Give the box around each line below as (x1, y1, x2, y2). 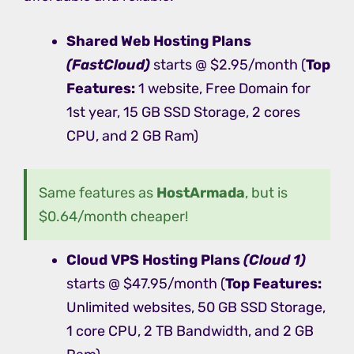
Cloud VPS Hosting (66, 250, 198, 269)
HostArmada (156, 183, 245, 201)
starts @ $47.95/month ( (66, 274, 225, 292)
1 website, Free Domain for (135, 79, 311, 97)
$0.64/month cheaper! (39, 207, 188, 225)
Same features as (39, 183, 156, 201)
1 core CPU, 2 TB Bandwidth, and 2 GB (66, 322, 314, 340)
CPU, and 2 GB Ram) (66, 126, 198, 145)
